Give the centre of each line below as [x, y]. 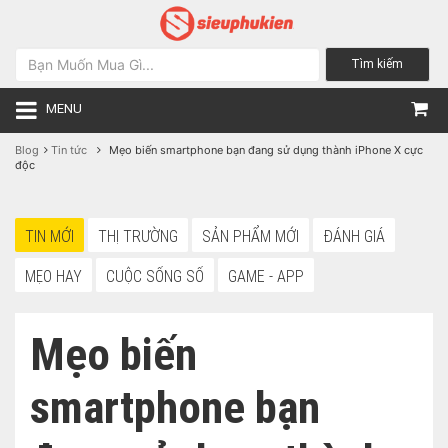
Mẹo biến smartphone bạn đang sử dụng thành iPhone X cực [264, 149]
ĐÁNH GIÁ [354, 236]
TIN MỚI [49, 236]
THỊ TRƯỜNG [138, 236]
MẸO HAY [53, 276]
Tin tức [69, 149]
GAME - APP [266, 276]
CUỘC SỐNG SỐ [155, 276]
